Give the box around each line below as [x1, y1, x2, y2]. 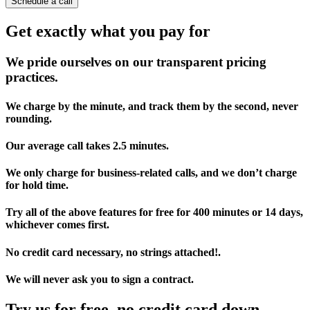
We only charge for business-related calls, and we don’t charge [6, 167, 297, 179]
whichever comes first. [6, 219, 109, 231]
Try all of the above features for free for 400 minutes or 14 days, [6, 206, 303, 219]
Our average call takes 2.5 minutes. [6, 139, 169, 152]
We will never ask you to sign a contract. [6, 273, 194, 285]
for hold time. [6, 179, 69, 192]
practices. [6, 70, 58, 85]
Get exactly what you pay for [6, 22, 210, 41]
